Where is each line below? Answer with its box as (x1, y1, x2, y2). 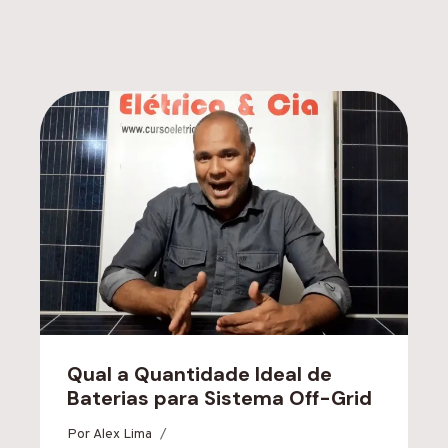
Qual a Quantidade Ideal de (66, 360, 332, 387)
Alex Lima (93, 425, 153, 443)
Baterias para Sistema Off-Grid (66, 384, 372, 411)
